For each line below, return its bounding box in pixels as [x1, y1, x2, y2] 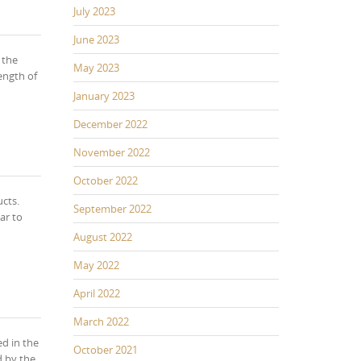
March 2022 [73, 313, 129, 329]
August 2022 [73, 229, 132, 244]
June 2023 [73, 31, 119, 47]
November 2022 [73, 144, 150, 160]
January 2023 [73, 88, 135, 103]
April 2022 [73, 285, 120, 301]
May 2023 [73, 60, 119, 75]
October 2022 [73, 172, 138, 188]
